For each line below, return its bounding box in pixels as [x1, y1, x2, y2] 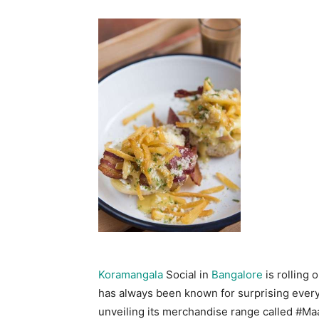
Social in [163, 268, 211, 281]
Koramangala [98, 268, 163, 281]
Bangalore [211, 268, 263, 281]
